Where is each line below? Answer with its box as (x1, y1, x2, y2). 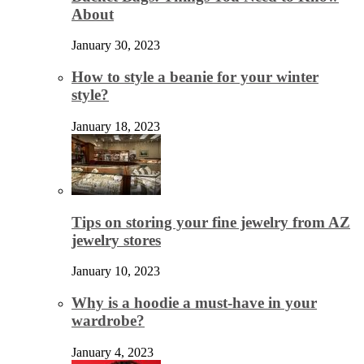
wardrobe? (71, 312, 145, 330)
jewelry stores (71, 231, 161, 249)
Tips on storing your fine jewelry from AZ (71, 213, 350, 231)
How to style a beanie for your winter (71, 68, 318, 86)
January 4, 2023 (71, 344, 154, 359)
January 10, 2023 (71, 264, 160, 279)
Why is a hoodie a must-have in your (71, 294, 317, 312)
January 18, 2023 (71, 119, 160, 133)
